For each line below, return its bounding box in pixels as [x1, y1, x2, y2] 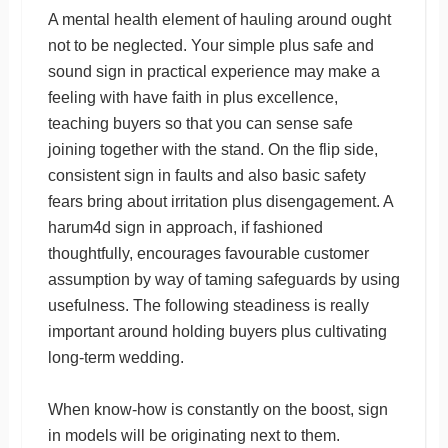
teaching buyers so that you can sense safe [47, 114, 353, 132]
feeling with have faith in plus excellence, [47, 88, 338, 106]
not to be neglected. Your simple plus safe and [47, 36, 374, 54]
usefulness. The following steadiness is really [47, 296, 369, 314]
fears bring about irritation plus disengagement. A [47, 192, 393, 210]
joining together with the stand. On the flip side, [47, 140, 378, 158]
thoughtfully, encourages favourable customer [47, 244, 369, 262]
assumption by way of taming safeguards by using [47, 270, 400, 288]
